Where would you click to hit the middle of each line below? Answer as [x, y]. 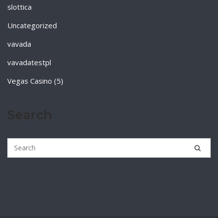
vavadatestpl [29, 62]
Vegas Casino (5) [35, 81]
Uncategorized [32, 25]
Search [30, 115]
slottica [19, 7]
